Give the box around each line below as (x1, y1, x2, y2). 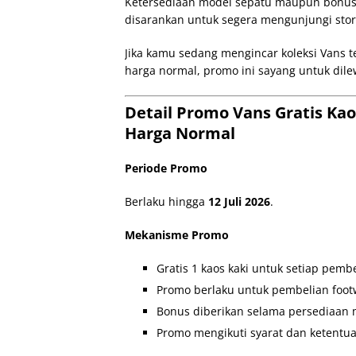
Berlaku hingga (125, 194, 208, 209)
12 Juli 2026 (208, 194, 270, 209)
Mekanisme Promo (125, 227, 229, 242)
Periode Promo (125, 161, 207, 176)
